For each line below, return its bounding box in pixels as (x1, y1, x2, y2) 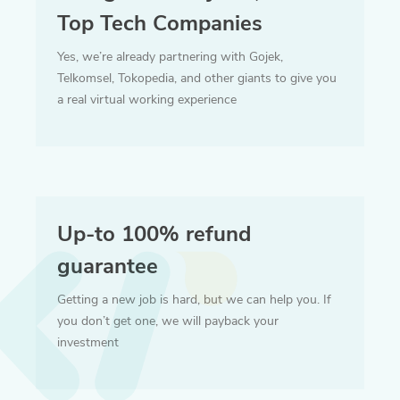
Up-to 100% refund (57, 220, 251, 249)
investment (57, 334, 119, 352)
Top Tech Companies (57, 9, 262, 38)
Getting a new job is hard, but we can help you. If (57, 291, 331, 309)
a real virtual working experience (57, 91, 237, 109)
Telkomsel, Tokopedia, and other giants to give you (57, 70, 337, 87)
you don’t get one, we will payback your (57, 312, 279, 330)
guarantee (57, 252, 158, 281)
